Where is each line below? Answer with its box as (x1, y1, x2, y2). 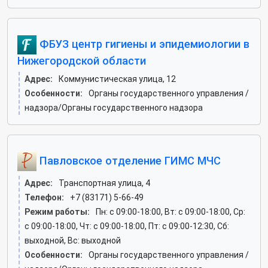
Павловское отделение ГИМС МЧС (36, 154, 221, 167)
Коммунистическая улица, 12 (59, 74, 176, 84)
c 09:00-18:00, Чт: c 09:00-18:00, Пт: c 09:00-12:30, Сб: (25, 221, 229, 231)
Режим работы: (25, 207, 90, 217)
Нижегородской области (17, 54, 146, 67)
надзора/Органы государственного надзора (25, 103, 203, 112)
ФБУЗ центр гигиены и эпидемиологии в (36, 37, 249, 50)
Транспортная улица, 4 (59, 178, 150, 188)
